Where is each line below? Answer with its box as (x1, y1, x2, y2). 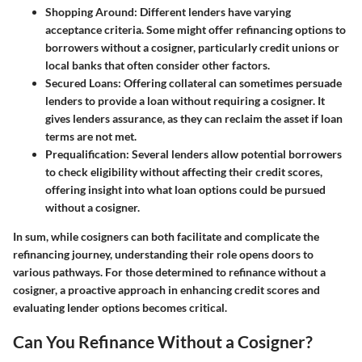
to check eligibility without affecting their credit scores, (45, 164, 322, 179)
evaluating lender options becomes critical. (13, 300, 227, 314)
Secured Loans (45, 75, 118, 90)
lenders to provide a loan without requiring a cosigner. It (45, 93, 325, 107)
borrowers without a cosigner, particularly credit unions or (45, 40, 339, 54)
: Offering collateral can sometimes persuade (118, 75, 342, 90)
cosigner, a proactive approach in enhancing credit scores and (13, 282, 320, 297)
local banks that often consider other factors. (45, 57, 270, 72)
